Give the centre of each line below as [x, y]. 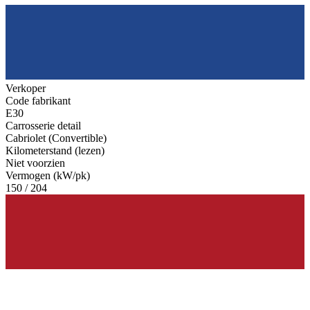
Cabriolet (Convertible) [56, 138]
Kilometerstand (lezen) [55, 151]
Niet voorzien [35, 163]
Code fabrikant [38, 101]
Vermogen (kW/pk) [48, 176]
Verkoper [26, 89]
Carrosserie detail [43, 126]
